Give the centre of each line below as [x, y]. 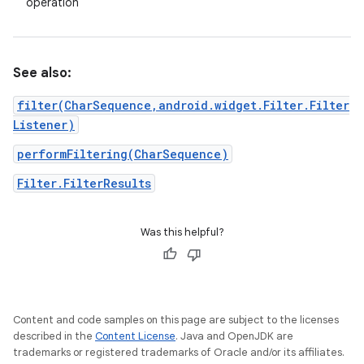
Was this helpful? [182, 232]
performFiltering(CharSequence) [123, 154]
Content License [135, 336]
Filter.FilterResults [84, 183]
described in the [54, 336]
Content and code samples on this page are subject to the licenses [176, 320]
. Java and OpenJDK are [234, 336]
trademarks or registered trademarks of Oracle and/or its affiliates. [179, 352]
